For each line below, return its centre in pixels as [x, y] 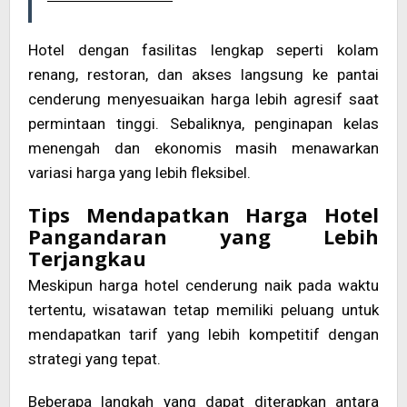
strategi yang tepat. [94, 359]
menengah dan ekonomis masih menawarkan [203, 149]
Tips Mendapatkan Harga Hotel [203, 215]
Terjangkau [87, 258]
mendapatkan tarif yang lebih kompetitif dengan [203, 335]
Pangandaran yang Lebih [203, 237]
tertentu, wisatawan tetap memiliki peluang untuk [203, 310]
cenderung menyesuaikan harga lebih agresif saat [203, 99]
